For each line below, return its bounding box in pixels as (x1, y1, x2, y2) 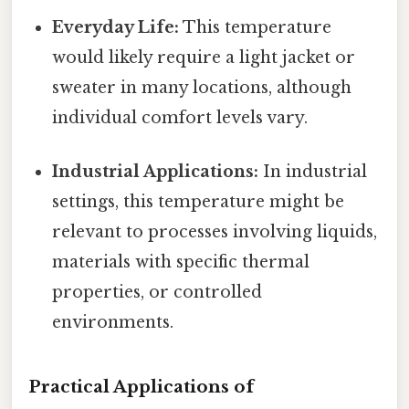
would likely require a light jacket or (52, 47, 356, 68)
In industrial (258, 162, 368, 183)
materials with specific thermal (52, 252, 310, 273)
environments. (52, 312, 174, 333)
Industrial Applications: (52, 162, 259, 183)
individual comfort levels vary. (52, 107, 309, 128)
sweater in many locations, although (52, 77, 352, 98)
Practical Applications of (28, 375, 254, 397)
